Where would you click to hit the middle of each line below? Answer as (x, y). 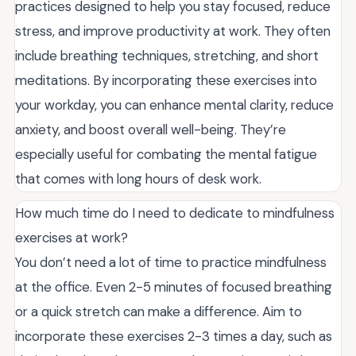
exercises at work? (72, 237)
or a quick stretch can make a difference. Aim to (159, 311)
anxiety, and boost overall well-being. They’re (151, 129)
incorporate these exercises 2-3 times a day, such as (174, 336)
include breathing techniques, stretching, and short (167, 55)
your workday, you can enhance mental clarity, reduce (174, 104)
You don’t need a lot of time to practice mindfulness (171, 262)
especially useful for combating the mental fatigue (166, 154)
